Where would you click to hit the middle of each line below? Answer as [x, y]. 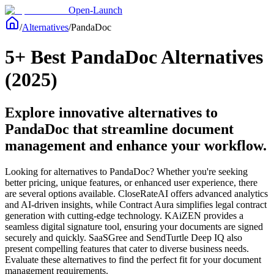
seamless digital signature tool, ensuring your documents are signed [134, 226]
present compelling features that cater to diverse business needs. [127, 248]
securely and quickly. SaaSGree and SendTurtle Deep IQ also [124, 237]
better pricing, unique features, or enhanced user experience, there [131, 182]
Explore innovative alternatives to [111, 112]
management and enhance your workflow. [136, 145]
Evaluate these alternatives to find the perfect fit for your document [133, 259]
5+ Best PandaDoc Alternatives [134, 57]
